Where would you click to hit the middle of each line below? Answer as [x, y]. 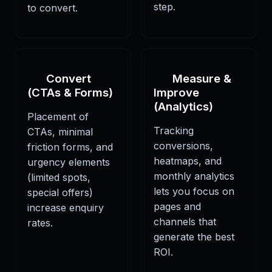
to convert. [53, 8]
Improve [176, 93]
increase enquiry [66, 208]
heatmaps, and [188, 161]
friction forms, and [70, 147]
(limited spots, [59, 178]
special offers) [60, 193]
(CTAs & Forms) [70, 93]
